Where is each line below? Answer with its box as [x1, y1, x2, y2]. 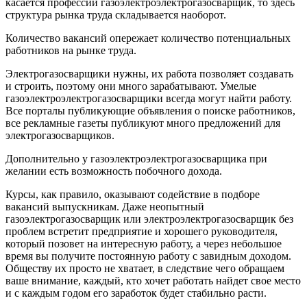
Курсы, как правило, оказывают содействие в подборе [5, 188, 260, 200]
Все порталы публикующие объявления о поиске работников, [5, 104, 295, 116]
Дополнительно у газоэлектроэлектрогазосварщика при [5, 152, 267, 164]
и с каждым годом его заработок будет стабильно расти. [5, 286, 267, 299]
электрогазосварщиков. [5, 129, 114, 141]
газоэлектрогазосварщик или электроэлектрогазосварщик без [5, 212, 293, 225]
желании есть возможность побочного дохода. [5, 164, 222, 177]
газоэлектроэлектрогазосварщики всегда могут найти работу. [5, 92, 292, 104]
